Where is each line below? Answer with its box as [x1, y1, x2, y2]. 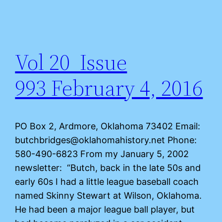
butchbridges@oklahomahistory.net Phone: [15, 134, 197, 145]
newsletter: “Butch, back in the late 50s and [15, 162, 201, 173]
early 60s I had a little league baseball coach [15, 176, 199, 187]
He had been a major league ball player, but [15, 204, 195, 215]
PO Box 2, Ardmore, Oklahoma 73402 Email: [15, 120, 201, 131]
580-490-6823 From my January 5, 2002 [15, 148, 189, 159]
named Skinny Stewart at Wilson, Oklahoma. [15, 190, 202, 201]
